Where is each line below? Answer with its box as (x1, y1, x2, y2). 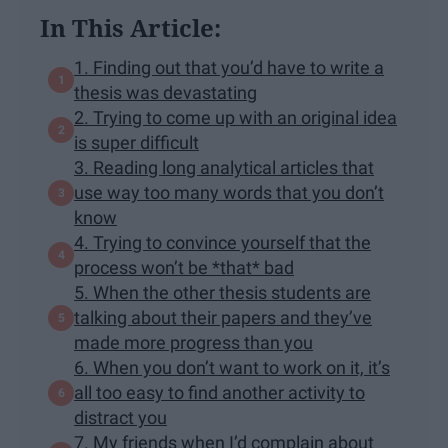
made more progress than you (74, 332, 313, 354)
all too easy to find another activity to (74, 382, 365, 404)
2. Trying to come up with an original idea (74, 107, 397, 129)
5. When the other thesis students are (74, 282, 371, 304)
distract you (74, 407, 167, 429)
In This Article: (40, 11, 221, 45)
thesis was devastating (74, 82, 257, 104)
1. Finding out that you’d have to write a (74, 57, 384, 79)
